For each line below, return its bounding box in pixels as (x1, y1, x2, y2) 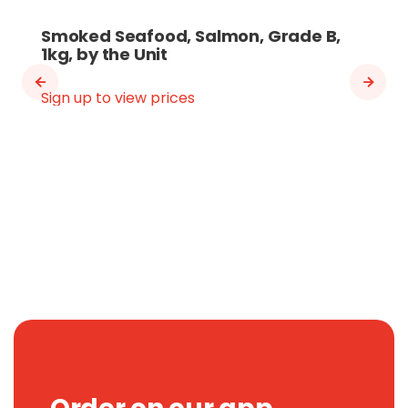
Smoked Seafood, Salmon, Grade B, (41, 25, 342, 47)
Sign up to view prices (41, 87, 195, 108)
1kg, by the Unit (41, 43, 168, 66)
